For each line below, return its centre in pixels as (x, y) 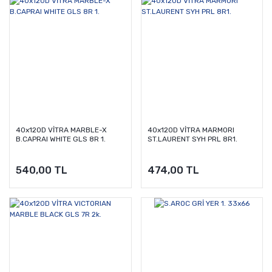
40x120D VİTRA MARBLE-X (61, 130)
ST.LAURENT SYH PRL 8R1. (192, 139)
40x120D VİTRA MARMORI (191, 130)
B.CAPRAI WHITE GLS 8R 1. (61, 139)
